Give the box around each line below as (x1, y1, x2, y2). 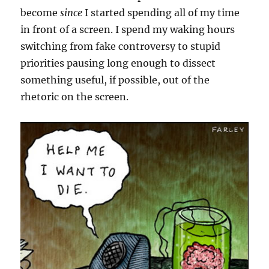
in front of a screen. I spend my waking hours (20, 23, 235, 35)
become (20, 7, 61, 19)
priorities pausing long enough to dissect (20, 57, 216, 69)
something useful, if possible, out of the (20, 74, 210, 86)
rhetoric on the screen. (20, 91, 129, 103)
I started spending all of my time (82, 7, 240, 19)
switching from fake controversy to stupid (20, 40, 221, 52)
